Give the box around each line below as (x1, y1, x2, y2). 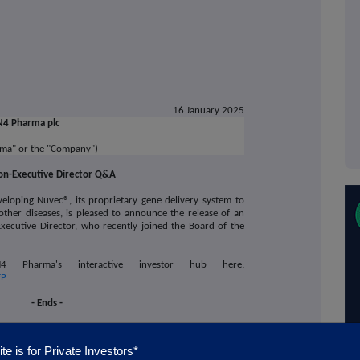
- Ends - (31, 298, 63, 309)
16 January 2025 (172, 105, 244, 117)
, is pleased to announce (59, 208, 171, 219)
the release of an (170, 208, 244, 219)
